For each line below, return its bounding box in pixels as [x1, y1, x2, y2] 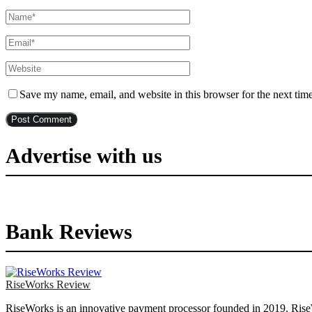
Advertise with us [6, 144, 162, 168]
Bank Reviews [6, 219, 132, 243]
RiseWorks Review [6, 278, 91, 290]
